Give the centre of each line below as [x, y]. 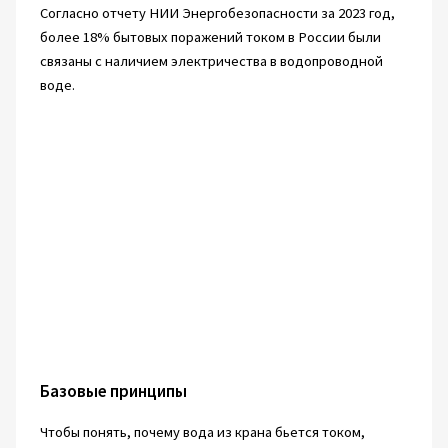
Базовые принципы [113, 390]
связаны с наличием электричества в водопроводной [211, 61]
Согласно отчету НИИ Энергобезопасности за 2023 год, [217, 13]
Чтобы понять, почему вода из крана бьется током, [202, 431]
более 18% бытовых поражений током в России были [210, 37]
